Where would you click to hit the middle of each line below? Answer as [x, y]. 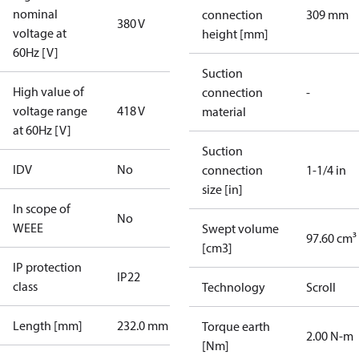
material [224, 111]
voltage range [50, 111]
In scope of [42, 208]
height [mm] [235, 34]
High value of [48, 91]
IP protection [47, 267]
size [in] [222, 189]
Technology [234, 287]
